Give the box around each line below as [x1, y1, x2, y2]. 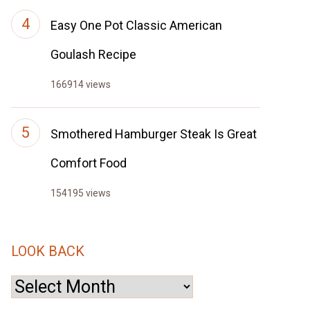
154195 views [51, 188, 111, 199]
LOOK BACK [11, 243, 84, 259]
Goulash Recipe [51, 47, 136, 62]
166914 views [51, 79, 111, 90]
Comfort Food [51, 156, 127, 170]
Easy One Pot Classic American [51, 18, 222, 33]
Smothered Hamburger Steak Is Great [51, 127, 257, 141]
